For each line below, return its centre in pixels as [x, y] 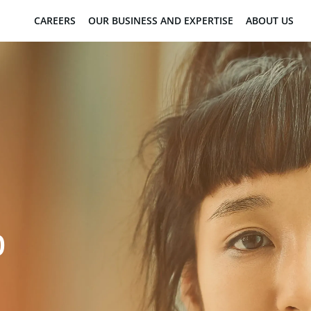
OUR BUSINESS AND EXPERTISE [161, 20]
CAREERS [55, 20]
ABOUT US [270, 20]
